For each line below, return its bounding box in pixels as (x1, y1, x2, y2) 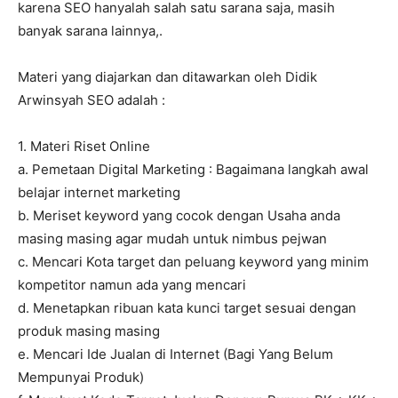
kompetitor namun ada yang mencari (18, 276, 246, 294)
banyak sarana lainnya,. (18, 22, 163, 40)
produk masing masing (18, 322, 160, 340)
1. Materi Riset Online (18, 138, 150, 155)
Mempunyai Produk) (18, 369, 144, 386)
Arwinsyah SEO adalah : (18, 92, 165, 109)
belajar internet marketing (18, 184, 180, 202)
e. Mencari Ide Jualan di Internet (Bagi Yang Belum (18, 346, 333, 363)
